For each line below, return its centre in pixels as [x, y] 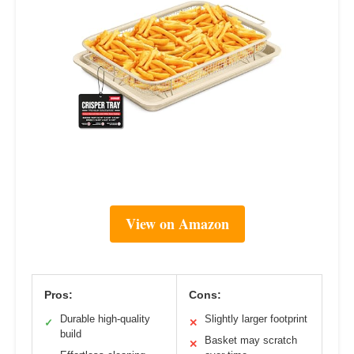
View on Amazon [177, 223]
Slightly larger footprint [256, 318]
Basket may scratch [251, 340]
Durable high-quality [105, 318]
